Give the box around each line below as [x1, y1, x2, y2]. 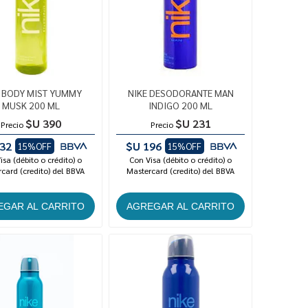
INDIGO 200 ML [148, 99, 213, 112]
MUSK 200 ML [1, 99, 60, 112]
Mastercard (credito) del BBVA [126, 165, 235, 177]
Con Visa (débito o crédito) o [129, 154, 232, 166]
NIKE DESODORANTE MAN [127, 87, 234, 100]
